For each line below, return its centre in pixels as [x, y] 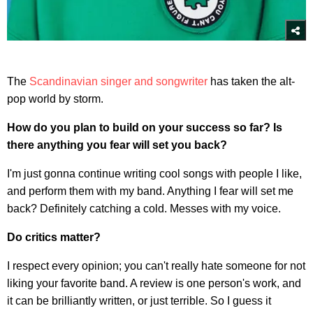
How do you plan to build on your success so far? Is [145, 127]
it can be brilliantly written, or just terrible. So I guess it [139, 300]
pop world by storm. [55, 99]
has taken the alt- [251, 81]
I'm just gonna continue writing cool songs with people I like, [154, 173]
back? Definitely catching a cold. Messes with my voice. [144, 208]
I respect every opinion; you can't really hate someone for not [156, 265]
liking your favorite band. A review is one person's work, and [154, 283]
